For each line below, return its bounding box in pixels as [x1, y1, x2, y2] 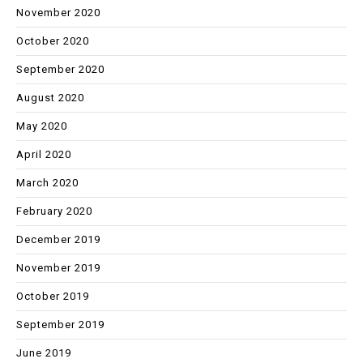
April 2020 [16, 148, 71, 161]
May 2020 [16, 120, 67, 133]
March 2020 [16, 177, 79, 190]
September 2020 [16, 63, 105, 76]
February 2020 [16, 205, 92, 218]
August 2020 [16, 92, 84, 105]
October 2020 [16, 35, 89, 48]
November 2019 [16, 262, 100, 275]
